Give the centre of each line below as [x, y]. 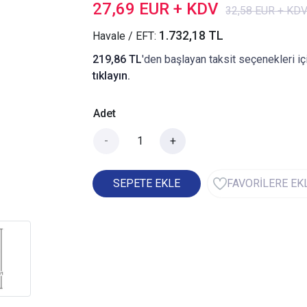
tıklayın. [112, 76]
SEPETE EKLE [147, 184]
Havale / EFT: [126, 36]
